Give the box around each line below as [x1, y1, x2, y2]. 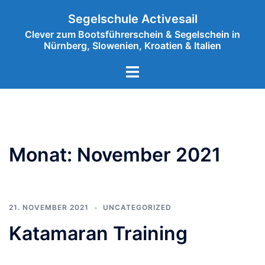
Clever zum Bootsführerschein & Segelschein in [25, 28, 240, 40]
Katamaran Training [9, 222, 188, 245]
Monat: [9, 143, 77, 166]
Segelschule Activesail [67, 12, 198, 26]
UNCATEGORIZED [103, 203, 172, 212]
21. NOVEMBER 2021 [9, 203, 89, 212]
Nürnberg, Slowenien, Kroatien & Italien [44, 40, 221, 51]
